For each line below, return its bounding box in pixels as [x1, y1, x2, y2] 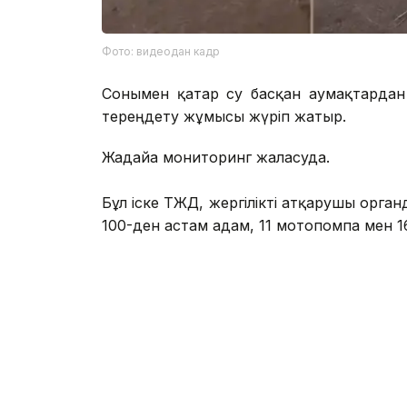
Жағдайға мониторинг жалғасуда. [102, 148, 334, 167]
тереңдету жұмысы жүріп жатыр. [102, 107, 346, 126]
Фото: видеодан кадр [102, 45, 220, 59]
